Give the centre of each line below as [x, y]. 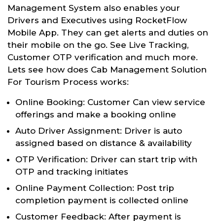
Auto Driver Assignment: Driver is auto [99, 130]
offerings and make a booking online [96, 114]
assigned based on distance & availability [104, 143]
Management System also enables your [94, 8]
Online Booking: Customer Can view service [110, 102]
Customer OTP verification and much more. [103, 57]
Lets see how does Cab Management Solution [107, 69]
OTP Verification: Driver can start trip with [106, 159]
